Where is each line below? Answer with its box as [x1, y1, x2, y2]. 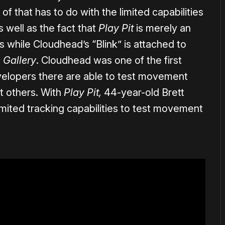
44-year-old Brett [104, 86, 184, 99]
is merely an [134, 22, 191, 35]
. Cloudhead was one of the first [36, 54, 182, 67]
